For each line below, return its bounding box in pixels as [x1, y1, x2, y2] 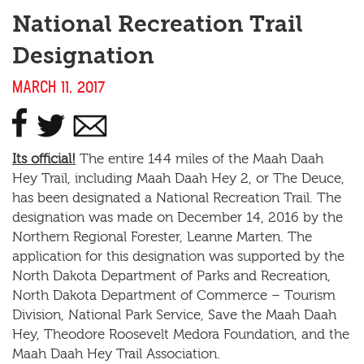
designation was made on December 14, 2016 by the [12, 209, 343, 225]
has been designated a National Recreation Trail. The [12, 189, 341, 206]
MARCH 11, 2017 [12, 78, 106, 96]
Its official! [12, 150, 76, 167]
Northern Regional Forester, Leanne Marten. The [12, 228, 312, 245]
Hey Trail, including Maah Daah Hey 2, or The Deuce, [12, 170, 344, 186]
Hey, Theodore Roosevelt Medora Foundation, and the [12, 326, 349, 342]
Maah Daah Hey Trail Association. [12, 345, 220, 362]
